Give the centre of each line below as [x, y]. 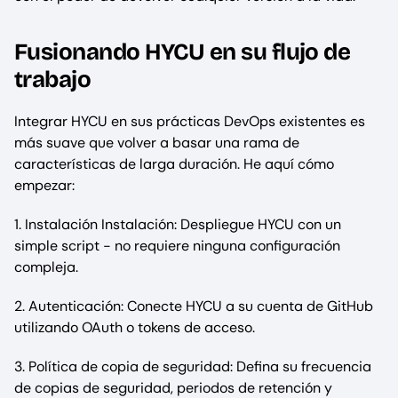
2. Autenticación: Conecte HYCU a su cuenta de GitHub [194, 306]
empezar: [44, 186]
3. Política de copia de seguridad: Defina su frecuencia [193, 367]
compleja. [46, 267]
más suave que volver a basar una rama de [157, 143]
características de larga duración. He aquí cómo [174, 164]
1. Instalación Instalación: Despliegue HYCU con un [178, 225]
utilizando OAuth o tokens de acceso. [135, 328]
